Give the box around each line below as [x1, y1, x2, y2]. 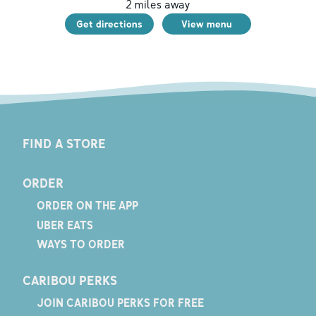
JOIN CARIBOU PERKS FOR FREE [36, 296, 204, 310]
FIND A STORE [22, 135, 106, 151]
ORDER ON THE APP [36, 198, 138, 213]
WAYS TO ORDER [36, 237, 125, 252]
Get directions [76, 18, 142, 30]
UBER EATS [36, 217, 93, 232]
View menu [181, 18, 232, 30]
